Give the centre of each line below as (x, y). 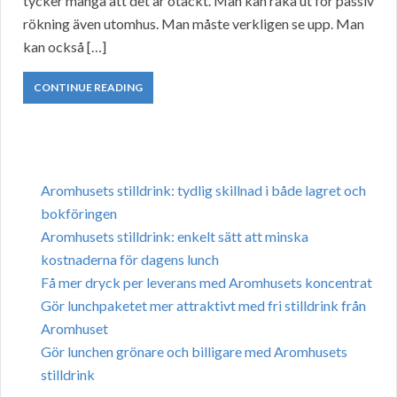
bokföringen (79, 214)
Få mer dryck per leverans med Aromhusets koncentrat (206, 283)
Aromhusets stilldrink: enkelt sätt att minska (175, 237)
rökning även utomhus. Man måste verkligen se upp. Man (194, 24)
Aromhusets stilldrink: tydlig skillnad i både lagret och (203, 191)
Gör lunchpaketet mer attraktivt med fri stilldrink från (203, 306)
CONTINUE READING (88, 88)
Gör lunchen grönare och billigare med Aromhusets (194, 352)
